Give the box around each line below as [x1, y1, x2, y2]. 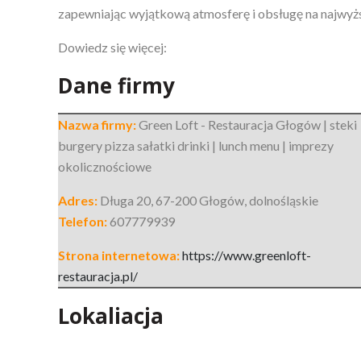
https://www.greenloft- [182, 247, 311, 263]
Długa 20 [100, 192, 151, 208]
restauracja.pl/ [58, 268, 138, 284]
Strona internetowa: [58, 247, 182, 263]
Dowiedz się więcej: [58, 39, 167, 55]
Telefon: [58, 213, 110, 229]
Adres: [58, 192, 100, 208]
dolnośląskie [249, 192, 318, 208]
